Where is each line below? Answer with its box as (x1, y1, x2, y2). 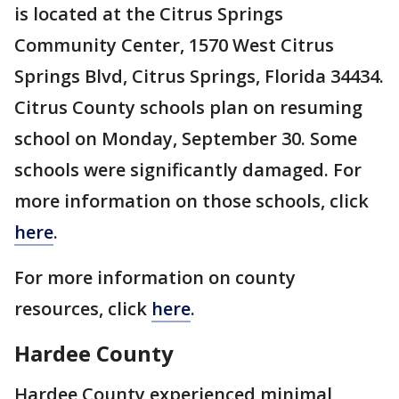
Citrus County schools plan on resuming (14, 95, 362, 119)
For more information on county (14, 265, 296, 289)
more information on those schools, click (14, 189, 369, 213)
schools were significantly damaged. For (14, 158, 362, 182)
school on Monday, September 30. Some (14, 126, 357, 151)
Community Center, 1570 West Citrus (14, 33, 334, 57)
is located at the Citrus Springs (14, 2, 283, 26)
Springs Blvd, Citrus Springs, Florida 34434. (14, 64, 384, 88)
